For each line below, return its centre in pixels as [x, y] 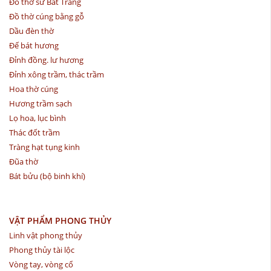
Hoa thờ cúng [34, 89]
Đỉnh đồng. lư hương [46, 60]
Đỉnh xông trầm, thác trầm [57, 74]
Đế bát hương [34, 45]
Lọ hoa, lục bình [38, 118]
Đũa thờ [24, 161]
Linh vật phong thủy [46, 235]
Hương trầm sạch [41, 103]
